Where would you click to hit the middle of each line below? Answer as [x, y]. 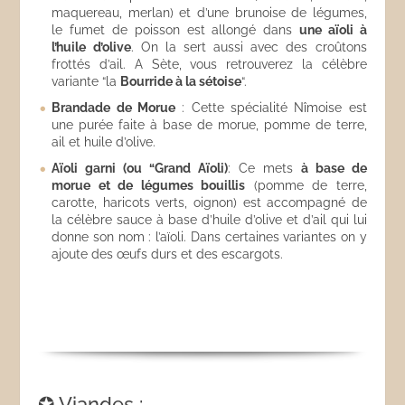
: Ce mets [264, 168]
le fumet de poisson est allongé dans [175, 30]
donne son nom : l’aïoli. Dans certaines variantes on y [209, 237]
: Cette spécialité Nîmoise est [271, 108]
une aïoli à [333, 30]
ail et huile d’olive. [104, 142]
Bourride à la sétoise [181, 81]
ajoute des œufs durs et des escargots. [168, 254]
